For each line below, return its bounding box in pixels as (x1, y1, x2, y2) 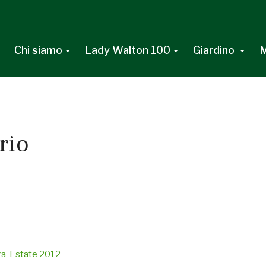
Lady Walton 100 (84, 44, 170, 56)
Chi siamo (14, 44, 62, 56)
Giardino (192, 44, 237, 56)
